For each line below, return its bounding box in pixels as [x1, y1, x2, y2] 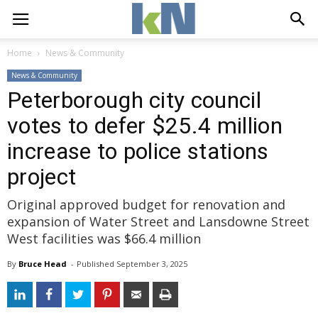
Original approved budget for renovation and [7, 196, 285, 213]
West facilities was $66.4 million [7, 230, 201, 247]
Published [77, 258, 116, 269]
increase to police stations [7, 138, 269, 165]
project [7, 163, 77, 190]
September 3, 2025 [116, 258, 187, 269]
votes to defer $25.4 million [7, 112, 283, 139]
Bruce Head [18, 258, 67, 269]
